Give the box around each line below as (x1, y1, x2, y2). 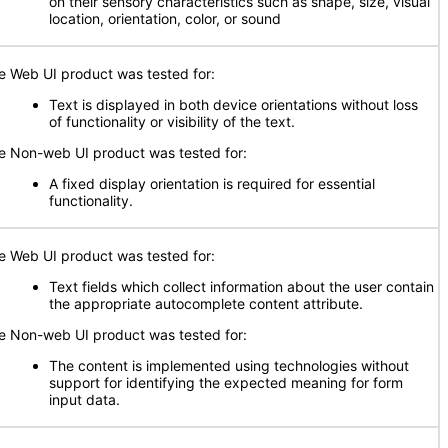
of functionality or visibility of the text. (49, 113, 295, 130)
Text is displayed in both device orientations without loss (49, 96, 418, 113)
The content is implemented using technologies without (49, 357, 409, 374)
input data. (49, 391, 120, 408)
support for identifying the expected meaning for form (49, 374, 403, 391)
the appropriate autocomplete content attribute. (49, 295, 363, 312)
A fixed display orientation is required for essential (49, 175, 375, 192)
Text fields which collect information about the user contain (49, 278, 434, 295)
